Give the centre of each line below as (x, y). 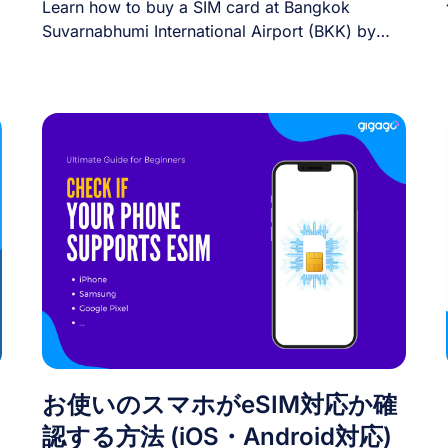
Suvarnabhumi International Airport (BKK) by (209, 31)
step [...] (74, 55)
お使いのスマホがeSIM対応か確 (220, 404)
